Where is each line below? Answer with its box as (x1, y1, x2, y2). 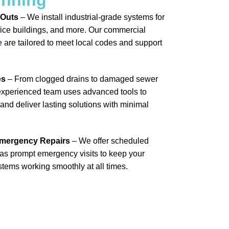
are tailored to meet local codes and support (2, 38, 162, 47)
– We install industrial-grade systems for (18, 12, 165, 21)
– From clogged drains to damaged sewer (8, 74, 158, 83)
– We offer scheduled (70, 136, 149, 145)
